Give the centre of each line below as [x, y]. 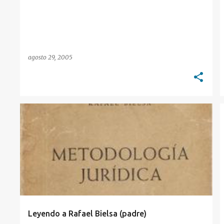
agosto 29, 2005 [50, 57]
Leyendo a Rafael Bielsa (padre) [87, 213]
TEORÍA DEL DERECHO [60, 121]
